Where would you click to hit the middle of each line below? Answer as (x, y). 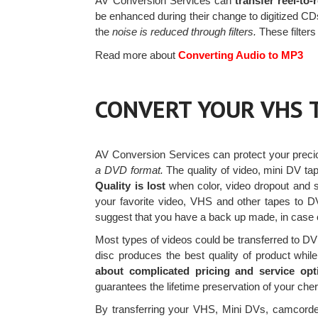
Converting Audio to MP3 (240, 55)
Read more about (136, 55)
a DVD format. (129, 170)
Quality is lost (130, 185)
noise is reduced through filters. (185, 32)
